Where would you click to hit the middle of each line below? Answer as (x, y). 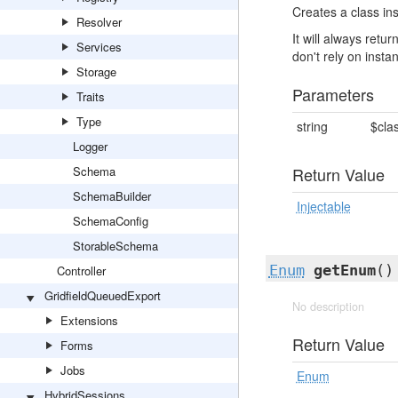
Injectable (323, 206)
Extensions (89, 320)
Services (99, 47)
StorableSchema (115, 246)
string (312, 126)
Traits (91, 96)
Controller (81, 271)
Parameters (333, 94)
